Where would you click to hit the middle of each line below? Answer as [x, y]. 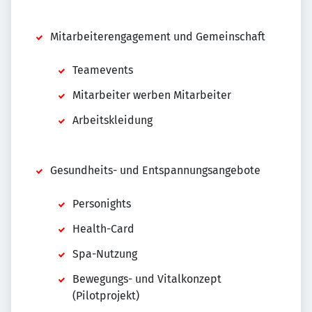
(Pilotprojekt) [106, 296]
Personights [102, 204]
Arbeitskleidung [112, 120]
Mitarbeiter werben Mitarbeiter [152, 95]
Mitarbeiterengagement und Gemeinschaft [158, 37]
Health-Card [103, 229]
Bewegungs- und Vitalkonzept [147, 279]
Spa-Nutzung [105, 254]
